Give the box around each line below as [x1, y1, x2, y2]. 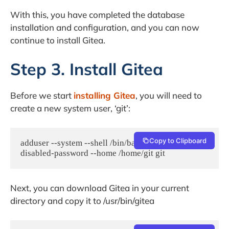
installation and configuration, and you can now [10, 21, 199, 33]
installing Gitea [74, 90, 135, 101]
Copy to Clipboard [149, 136, 207, 145]
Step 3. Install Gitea [10, 59, 163, 80]
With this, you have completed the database [10, 9, 185, 20]
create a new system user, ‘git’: [10, 103, 130, 114]
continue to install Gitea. [10, 34, 105, 45]
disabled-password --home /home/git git [20, 148, 165, 158]
